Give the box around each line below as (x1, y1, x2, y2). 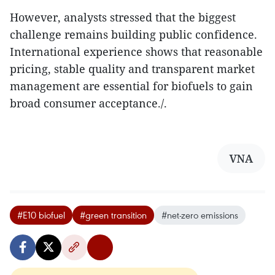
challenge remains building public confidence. (10, 26, 257, 42)
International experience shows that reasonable (10, 44, 263, 59)
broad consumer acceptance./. (10, 95, 167, 110)
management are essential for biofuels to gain (10, 78, 253, 93)
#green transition (80, 208, 147, 221)
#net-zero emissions (161, 208, 238, 221)
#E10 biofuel (17, 208, 65, 221)
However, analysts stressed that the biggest (10, 9, 236, 25)
